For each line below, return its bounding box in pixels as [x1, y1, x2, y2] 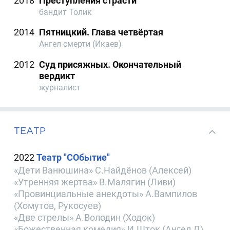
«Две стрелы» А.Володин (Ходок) [14, 212, 156, 223]
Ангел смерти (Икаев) [39, 39, 122, 49]
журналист [39, 82, 81, 92]
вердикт [39, 70, 75, 81]
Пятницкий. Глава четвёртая [39, 27, 164, 38]
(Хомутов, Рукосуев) [14, 200, 102, 211]
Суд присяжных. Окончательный [39, 59, 182, 70]
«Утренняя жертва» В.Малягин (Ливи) [14, 176, 176, 187]
